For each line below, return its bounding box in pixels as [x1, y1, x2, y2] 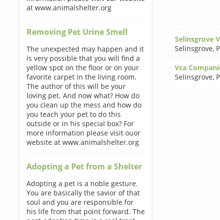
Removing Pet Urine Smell [26, 27, 128, 37]
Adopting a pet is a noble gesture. [26, 179, 138, 188]
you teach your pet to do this [26, 110, 121, 119]
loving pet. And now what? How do [26, 91, 139, 100]
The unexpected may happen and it [26, 44, 144, 54]
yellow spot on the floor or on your [26, 63, 139, 72]
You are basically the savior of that [26, 188, 140, 197]
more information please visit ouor [26, 128, 140, 137]
